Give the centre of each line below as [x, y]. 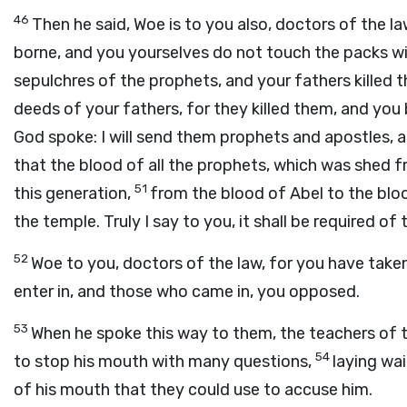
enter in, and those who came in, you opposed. [187, 292]
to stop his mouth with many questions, [164, 362]
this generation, [74, 194]
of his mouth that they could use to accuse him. [193, 390]
